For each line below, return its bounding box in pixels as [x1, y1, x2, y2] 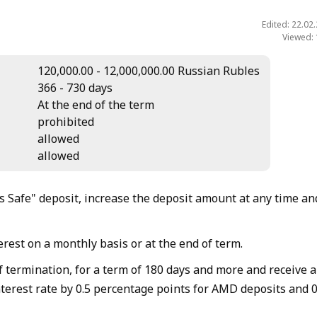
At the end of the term [38, 97, 154, 113]
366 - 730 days [38, 80, 113, 96]
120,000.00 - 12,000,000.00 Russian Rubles [38, 63, 260, 79]
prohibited [38, 114, 94, 129]
